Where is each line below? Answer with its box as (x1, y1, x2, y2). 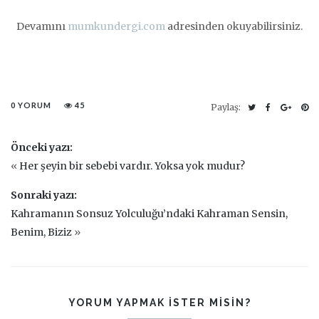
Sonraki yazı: (11, 188, 77, 202)
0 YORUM (11, 100, 51, 110)
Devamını (16, 19, 68, 33)
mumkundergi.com (68, 19, 165, 33)
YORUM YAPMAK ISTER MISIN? (68, 296, 251, 308)
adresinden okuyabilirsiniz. (165, 19, 303, 33)
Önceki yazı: (11, 140, 73, 154)
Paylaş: (211, 101, 243, 113)
